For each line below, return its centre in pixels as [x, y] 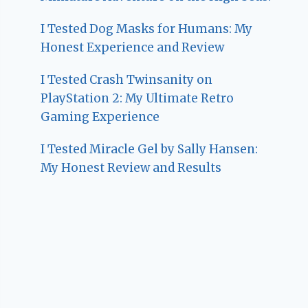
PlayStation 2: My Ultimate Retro [137, 98]
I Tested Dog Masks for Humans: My [147, 29]
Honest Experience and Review [133, 47]
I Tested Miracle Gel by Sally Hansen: [150, 149]
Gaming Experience [100, 117]
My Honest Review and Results [131, 167]
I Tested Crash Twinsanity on [127, 79]
